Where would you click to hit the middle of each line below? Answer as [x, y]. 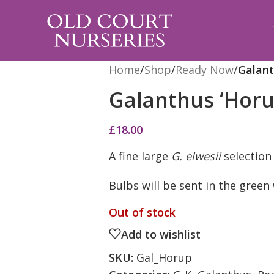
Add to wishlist [161, 234]
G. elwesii [196, 156]
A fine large [140, 156]
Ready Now [204, 70]
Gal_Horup [164, 257]
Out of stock [142, 212]
